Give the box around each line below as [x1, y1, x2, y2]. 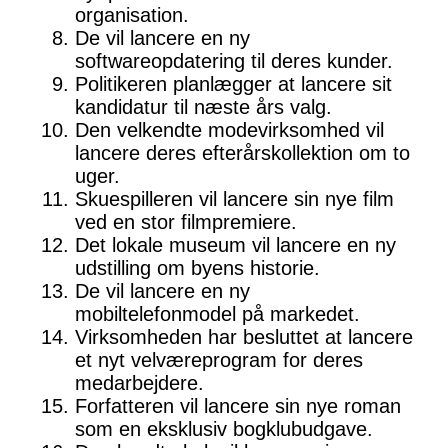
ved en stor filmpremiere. [75, 211, 297, 234]
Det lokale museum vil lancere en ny [75, 234, 396, 257]
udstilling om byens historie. [75, 257, 320, 280]
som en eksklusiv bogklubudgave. [75, 418, 373, 441]
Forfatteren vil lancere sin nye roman [75, 395, 401, 418]
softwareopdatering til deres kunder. [75, 50, 393, 73]
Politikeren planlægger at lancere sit [75, 73, 392, 96]
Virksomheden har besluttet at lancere [75, 326, 413, 349]
